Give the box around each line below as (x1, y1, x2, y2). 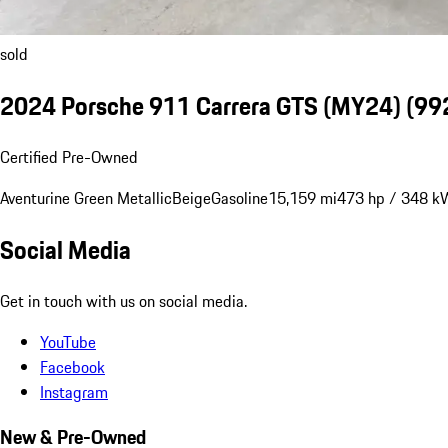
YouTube (40, 329, 96, 354)
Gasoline (211, 185, 268, 210)
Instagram (40, 379, 108, 404)
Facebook (40, 354, 105, 379)
